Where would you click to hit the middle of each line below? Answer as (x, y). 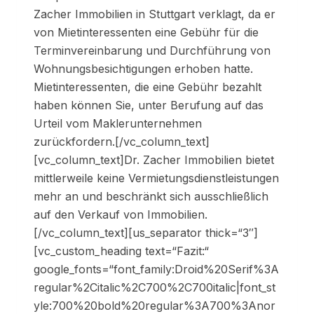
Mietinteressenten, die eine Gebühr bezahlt (148, 87)
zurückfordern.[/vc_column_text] (122, 142)
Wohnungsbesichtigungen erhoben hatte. (143, 69)
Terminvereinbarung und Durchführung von (152, 51)
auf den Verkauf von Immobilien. (121, 215)
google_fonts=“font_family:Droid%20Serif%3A (156, 269)
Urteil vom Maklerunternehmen (118, 124)
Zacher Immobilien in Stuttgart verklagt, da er (155, 14)
